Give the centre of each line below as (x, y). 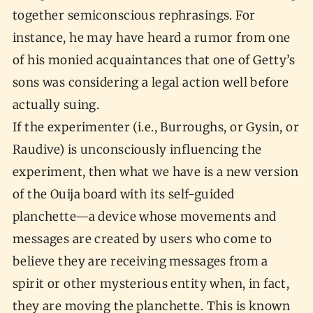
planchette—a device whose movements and (144, 217)
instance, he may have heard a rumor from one (151, 38)
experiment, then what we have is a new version (155, 172)
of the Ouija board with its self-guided (123, 195)
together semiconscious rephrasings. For (134, 16)
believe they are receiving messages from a (140, 262)
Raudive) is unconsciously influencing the (137, 150)
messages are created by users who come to (142, 239)
